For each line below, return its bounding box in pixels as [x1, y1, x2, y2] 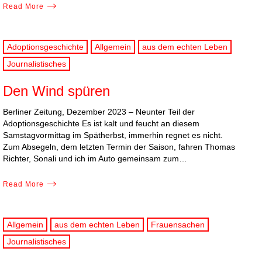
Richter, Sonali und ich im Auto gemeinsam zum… [3, 153, 187, 163]
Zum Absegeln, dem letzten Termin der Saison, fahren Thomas [3, 142, 235, 151]
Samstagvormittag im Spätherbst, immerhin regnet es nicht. [3, 130, 223, 140]
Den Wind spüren [3, 82, 110, 99]
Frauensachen [151, 220, 205, 230]
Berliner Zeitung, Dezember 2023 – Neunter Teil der [3, 106, 195, 116]
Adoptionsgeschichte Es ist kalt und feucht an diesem [3, 118, 199, 128]
